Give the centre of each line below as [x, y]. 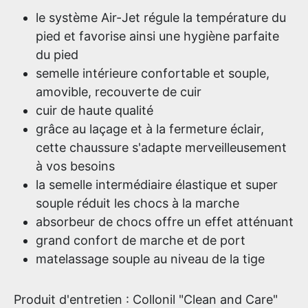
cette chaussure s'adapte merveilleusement [161, 147]
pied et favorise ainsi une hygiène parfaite [157, 36]
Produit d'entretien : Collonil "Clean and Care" [146, 299]
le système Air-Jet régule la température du [161, 18]
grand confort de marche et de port [141, 240]
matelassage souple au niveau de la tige [150, 259]
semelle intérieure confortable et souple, [153, 73]
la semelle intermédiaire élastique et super [157, 185]
